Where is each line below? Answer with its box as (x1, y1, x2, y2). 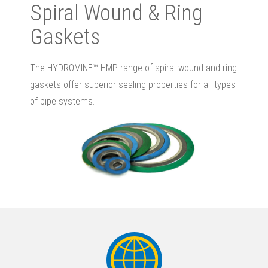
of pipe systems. (30, 96, 99, 108)
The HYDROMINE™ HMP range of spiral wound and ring (30, 62, 237, 74)
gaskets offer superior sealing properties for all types (30, 79, 236, 91)
